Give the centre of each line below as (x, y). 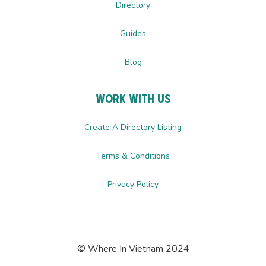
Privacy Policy (133, 184)
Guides (133, 34)
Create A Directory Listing (133, 127)
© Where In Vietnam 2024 (133, 249)
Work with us (133, 97)
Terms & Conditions (133, 156)
